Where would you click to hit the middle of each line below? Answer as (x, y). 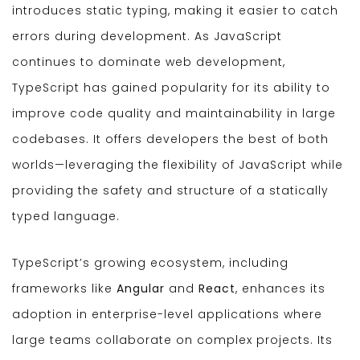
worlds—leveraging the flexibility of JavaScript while (178, 165)
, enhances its (280, 289)
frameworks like (64, 289)
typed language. (66, 217)
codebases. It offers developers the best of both (170, 139)
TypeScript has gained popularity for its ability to (171, 88)
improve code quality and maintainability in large (174, 114)
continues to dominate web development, (149, 62)
